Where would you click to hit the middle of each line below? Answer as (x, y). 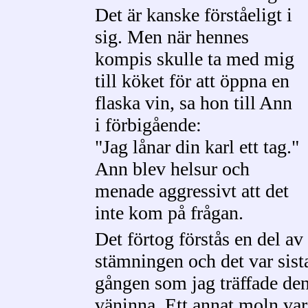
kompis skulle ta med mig (195, 59)
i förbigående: (148, 125)
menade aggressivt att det (192, 191)
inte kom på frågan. (169, 213)
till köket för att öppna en (192, 81)
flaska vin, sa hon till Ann (194, 103)
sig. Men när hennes (172, 37)
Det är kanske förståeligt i (194, 15)
